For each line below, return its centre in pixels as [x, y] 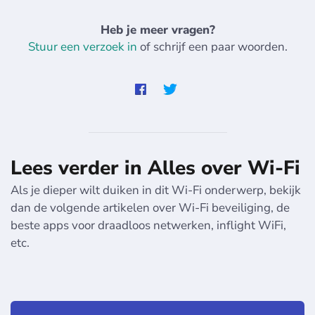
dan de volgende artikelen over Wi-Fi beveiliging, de [150, 208]
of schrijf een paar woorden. [212, 47]
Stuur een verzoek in [82, 47]
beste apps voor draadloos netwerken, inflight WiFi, [148, 226]
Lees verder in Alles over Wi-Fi [155, 168]
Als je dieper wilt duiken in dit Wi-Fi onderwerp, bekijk [156, 191]
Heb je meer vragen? [157, 30]
